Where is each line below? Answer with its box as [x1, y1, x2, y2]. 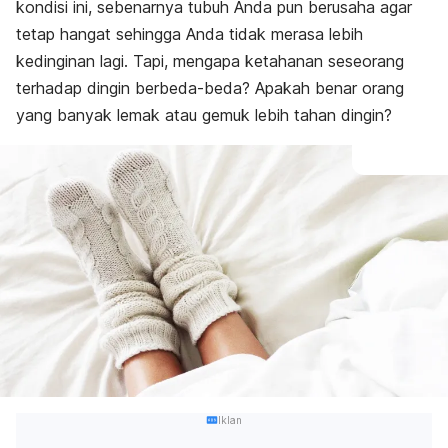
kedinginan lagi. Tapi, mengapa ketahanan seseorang [16, 51, 404, 71]
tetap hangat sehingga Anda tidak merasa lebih [16, 24, 363, 44]
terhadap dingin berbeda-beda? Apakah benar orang [16, 78, 404, 98]
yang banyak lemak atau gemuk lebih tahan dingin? [16, 105, 392, 125]
